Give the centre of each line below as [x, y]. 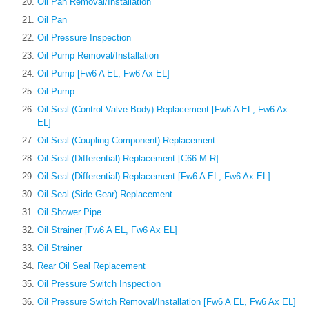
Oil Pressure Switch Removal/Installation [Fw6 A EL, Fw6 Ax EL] [167, 302]
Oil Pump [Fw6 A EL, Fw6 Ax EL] [103, 74]
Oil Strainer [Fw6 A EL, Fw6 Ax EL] [107, 230]
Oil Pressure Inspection [84, 38]
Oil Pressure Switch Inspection [99, 284]
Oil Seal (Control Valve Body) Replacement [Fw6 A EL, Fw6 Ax [162, 110]
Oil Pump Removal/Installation [98, 56]
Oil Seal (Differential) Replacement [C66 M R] [128, 159]
